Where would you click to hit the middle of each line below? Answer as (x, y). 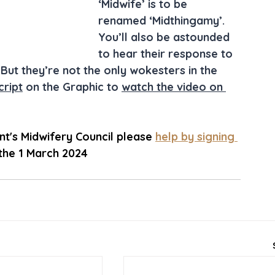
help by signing (196, 137)
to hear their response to (167, 54)
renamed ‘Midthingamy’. (163, 21)
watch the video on (174, 87)
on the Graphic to (72, 87)
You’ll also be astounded (165, 37)
